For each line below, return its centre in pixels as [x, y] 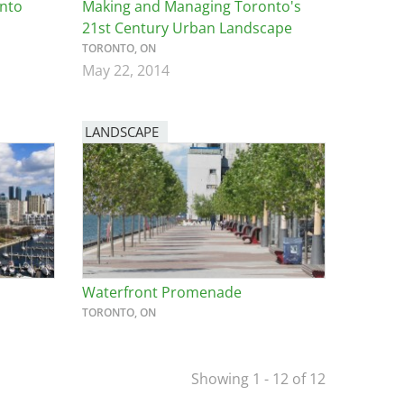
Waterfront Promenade [162, 292]
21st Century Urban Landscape [187, 28]
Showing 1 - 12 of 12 [258, 378]
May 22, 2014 [126, 70]
